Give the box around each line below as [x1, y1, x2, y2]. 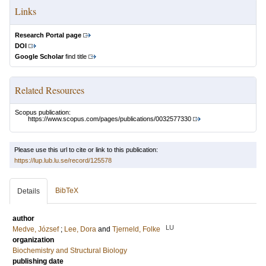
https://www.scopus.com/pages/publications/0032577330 [28, 115, 191, 123]
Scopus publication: [15, 109, 71, 116]
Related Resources [15, 84, 84, 96]
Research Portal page [15, 31, 81, 39]
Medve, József [12, 225, 59, 234]
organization [12, 236, 54, 245]
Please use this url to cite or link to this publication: [14, 146, 158, 154]
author [12, 214, 34, 223]
